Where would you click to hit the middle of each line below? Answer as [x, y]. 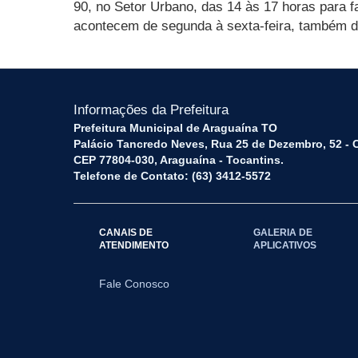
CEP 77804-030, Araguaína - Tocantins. [179, 160]
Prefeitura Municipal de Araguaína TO [175, 128]
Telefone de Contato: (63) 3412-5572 [172, 176]
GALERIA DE [283, 233]
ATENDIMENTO [134, 245]
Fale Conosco [134, 284]
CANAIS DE [126, 233]
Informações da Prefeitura [151, 110]
